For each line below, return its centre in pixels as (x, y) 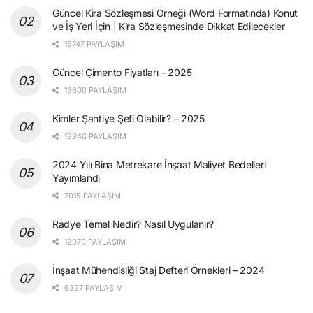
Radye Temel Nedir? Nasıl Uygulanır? (133, 224)
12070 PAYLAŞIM (94, 241)
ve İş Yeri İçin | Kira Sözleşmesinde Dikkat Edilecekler (169, 26)
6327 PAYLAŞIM (93, 287)
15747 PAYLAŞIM (93, 44)
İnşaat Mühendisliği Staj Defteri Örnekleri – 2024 (159, 270)
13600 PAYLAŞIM (94, 90)
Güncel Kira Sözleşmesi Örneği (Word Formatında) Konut (175, 13)
